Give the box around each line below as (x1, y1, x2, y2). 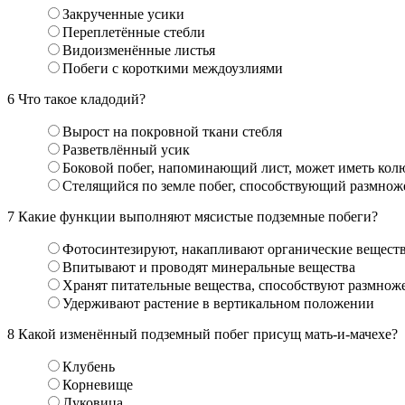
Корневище (62, 376, 133, 392)
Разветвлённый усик (62, 141, 190, 157)
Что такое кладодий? (14, 90, 146, 107)
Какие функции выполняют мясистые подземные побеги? (14, 208, 378, 224)
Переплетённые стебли (62, 24, 205, 40)
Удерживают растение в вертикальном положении (62, 295, 374, 311)
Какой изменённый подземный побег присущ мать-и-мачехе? (14, 325, 398, 342)
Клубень (62, 358, 115, 374)
